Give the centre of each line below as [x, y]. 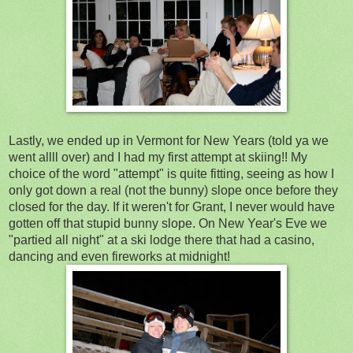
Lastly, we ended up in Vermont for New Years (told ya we [169, 140]
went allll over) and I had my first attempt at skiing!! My [158, 157]
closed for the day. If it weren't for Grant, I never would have [172, 206]
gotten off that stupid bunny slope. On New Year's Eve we [168, 223]
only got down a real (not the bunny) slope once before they [173, 190]
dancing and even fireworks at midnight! [119, 256]
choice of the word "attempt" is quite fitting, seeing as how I [171, 173]
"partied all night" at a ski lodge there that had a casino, [162, 240]
